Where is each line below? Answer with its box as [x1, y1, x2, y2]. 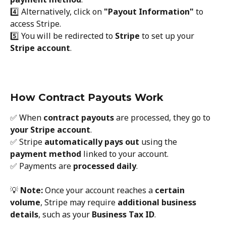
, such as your [38, 209, 92, 220]
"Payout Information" [104, 6, 194, 18]
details [10, 209, 38, 220]
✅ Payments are [10, 160, 73, 172]
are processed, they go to [114, 111, 212, 123]
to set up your [140, 30, 196, 42]
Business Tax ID [92, 209, 154, 220]
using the [139, 136, 179, 147]
